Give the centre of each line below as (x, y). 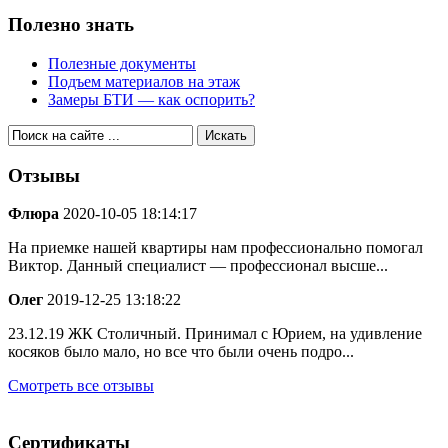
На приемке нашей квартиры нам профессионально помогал (215, 248)
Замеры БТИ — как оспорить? (151, 99)
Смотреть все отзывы (81, 386)
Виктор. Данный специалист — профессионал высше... (198, 266)
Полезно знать (71, 25)
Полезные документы (122, 63)
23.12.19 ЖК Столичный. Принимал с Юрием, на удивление (215, 334)
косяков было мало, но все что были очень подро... (181, 352)
